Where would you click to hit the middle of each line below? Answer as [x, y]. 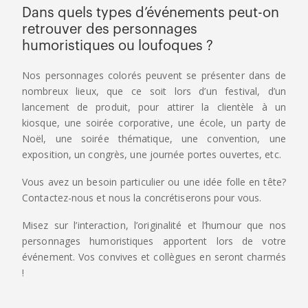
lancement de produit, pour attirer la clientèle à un [154, 107]
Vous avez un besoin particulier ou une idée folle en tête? [154, 181]
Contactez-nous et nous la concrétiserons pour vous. [142, 197]
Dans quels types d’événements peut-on [151, 13]
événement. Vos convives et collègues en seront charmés [154, 256]
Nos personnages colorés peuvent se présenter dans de [154, 75]
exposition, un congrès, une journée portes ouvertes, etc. [152, 154]
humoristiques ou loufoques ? [118, 46]
